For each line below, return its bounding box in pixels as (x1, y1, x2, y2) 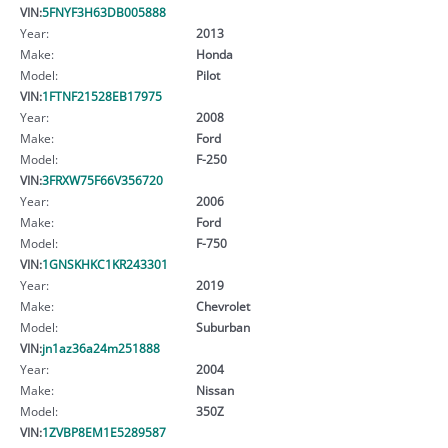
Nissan (195, 381, 234, 398)
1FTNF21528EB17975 (42, 87, 162, 104)
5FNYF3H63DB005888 (42, 3, 166, 20)
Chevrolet (195, 297, 250, 314)
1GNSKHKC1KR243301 (42, 255, 168, 272)
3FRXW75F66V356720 (42, 171, 163, 188)
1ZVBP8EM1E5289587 (42, 423, 166, 440)
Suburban (195, 318, 250, 335)
